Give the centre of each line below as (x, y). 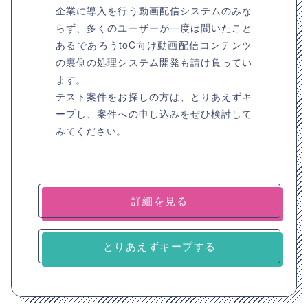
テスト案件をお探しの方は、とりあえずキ (154, 96)
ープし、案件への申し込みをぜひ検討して (154, 113)
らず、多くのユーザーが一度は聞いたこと (154, 27)
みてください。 (91, 131)
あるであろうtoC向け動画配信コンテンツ (154, 45)
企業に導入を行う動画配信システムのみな (154, 10)
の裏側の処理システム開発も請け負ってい (154, 62)
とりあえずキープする (159, 246)
